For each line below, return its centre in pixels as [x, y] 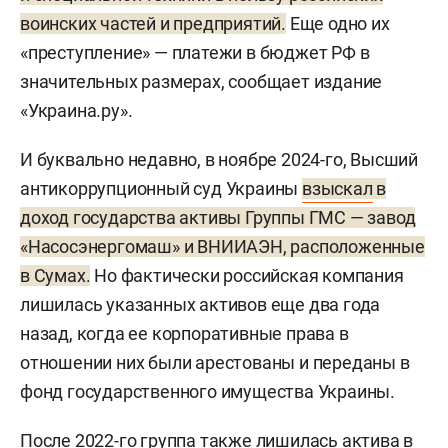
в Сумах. [55, 276]
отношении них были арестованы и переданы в [215, 363]
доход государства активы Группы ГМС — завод [218, 218]
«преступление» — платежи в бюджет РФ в [195, 53]
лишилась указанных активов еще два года [200, 305]
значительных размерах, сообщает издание [201, 82]
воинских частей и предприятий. [153, 24]
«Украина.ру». [76, 111]
